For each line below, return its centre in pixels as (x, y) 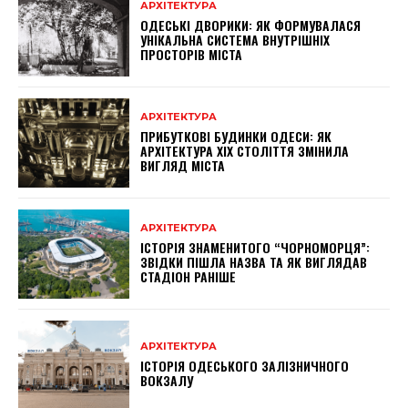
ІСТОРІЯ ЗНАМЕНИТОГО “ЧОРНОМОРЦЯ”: (255, 248)
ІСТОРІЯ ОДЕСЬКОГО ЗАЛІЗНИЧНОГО (245, 366)
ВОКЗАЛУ (167, 381)
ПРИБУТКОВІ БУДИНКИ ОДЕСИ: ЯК (236, 137)
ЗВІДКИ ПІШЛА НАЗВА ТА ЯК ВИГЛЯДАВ (254, 262)
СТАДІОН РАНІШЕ (189, 277)
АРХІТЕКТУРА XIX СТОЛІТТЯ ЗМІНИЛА (245, 151)
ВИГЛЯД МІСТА (183, 166)
